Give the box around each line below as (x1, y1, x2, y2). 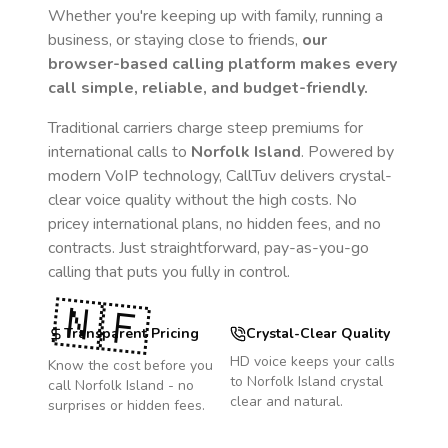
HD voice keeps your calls (230, 352, 395, 371)
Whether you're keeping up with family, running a (48, 5, 383, 27)
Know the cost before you (48, 356, 213, 375)
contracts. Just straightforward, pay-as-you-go (48, 237, 369, 259)
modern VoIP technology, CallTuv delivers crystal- (48, 165, 392, 187)
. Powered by (301, 141, 394, 163)
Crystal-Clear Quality (246, 324, 390, 343)
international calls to (48, 141, 191, 163)
